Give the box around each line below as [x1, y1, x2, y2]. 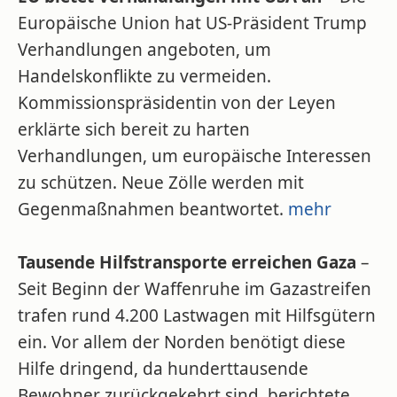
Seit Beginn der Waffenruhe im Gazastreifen [18, 277, 371, 300]
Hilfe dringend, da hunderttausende [18, 357, 308, 380]
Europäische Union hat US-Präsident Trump [18, 12, 367, 35]
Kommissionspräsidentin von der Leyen [18, 91, 336, 114]
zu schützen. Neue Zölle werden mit [18, 171, 304, 194]
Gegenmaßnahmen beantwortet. [18, 198, 288, 221]
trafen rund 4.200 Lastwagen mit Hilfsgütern [18, 304, 376, 327]
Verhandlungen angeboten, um [18, 38, 271, 61]
